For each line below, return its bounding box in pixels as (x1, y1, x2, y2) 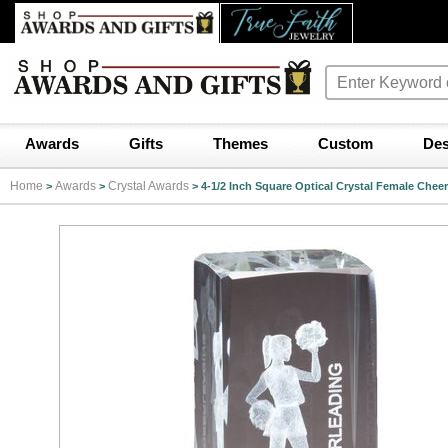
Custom (318, 135, 373, 152)
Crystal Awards (108, 179, 189, 193)
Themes (213, 135, 268, 152)
